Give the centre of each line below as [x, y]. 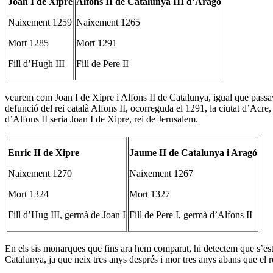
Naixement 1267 [161, 173]
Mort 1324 [28, 194]
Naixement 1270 [40, 173]
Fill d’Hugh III [36, 63]
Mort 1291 [97, 43]
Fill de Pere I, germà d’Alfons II [191, 214]
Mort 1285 [28, 43]
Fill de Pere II [102, 63]
